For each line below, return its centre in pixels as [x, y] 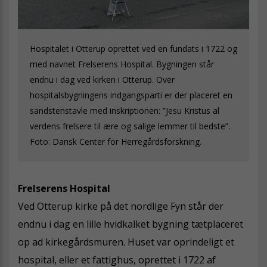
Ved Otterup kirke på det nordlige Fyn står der [121, 206]
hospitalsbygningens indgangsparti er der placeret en [131, 95]
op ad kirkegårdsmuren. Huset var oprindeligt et [126, 242]
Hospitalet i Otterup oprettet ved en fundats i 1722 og [133, 48]
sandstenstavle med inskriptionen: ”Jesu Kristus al [125, 110]
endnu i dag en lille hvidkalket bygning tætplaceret [131, 224]
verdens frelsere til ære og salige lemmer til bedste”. [130, 126]
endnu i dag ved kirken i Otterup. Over [102, 79]
